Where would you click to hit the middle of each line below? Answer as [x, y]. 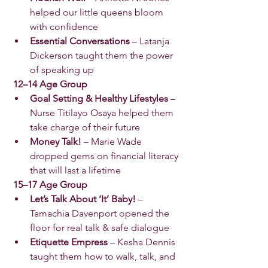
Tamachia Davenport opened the [101, 213]
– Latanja [151, 41]
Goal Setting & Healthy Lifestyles [99, 98]
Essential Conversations [80, 41]
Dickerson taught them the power [103, 55]
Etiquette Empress [69, 242]
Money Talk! [56, 141]
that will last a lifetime [77, 170]
